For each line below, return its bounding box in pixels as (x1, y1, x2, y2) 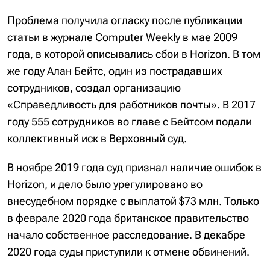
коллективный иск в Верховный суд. (7, 132, 187, 145)
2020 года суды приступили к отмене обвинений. (7, 245, 250, 258)
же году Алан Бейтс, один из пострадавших (7, 64, 222, 77)
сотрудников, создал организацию (7, 81, 181, 94)
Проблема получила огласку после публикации (7, 14, 242, 27)
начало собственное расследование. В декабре (7, 228, 245, 241)
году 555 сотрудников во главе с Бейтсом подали (7, 115, 252, 128)
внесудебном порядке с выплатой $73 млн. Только (7, 195, 259, 207)
